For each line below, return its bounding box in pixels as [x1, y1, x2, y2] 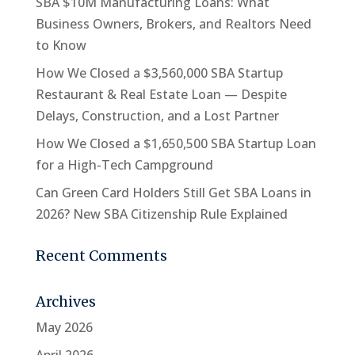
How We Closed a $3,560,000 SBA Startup [35, 63, 283, 82]
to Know [35, 36, 86, 54]
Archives [35, 292, 96, 311]
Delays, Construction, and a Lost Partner [35, 106, 279, 124]
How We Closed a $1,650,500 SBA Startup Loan [35, 134, 316, 152]
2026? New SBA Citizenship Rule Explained [35, 204, 288, 223]
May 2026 [35, 318, 93, 336]
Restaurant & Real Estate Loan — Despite [35, 85, 287, 103]
